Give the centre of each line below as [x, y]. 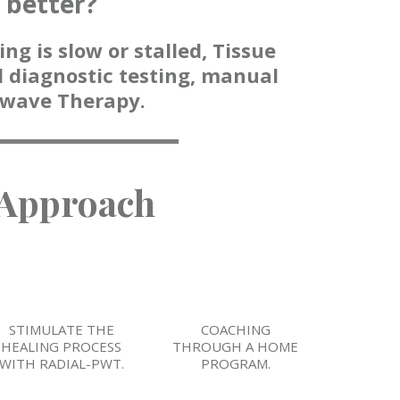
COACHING [235, 330]
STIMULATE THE [61, 330]
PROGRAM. [235, 364]
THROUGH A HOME [235, 347]
